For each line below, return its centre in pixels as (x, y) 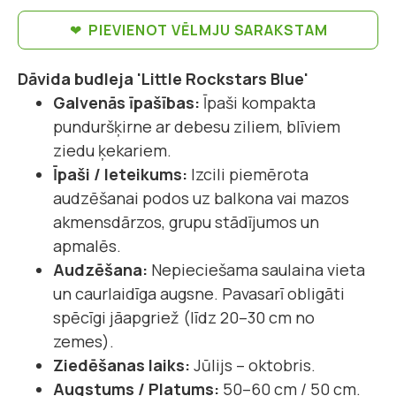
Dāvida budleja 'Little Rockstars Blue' (163, 79)
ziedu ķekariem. (112, 151)
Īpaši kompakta (258, 103)
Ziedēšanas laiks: (122, 366)
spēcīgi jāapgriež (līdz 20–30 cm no (184, 318)
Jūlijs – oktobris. (253, 366)
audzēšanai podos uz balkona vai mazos (201, 198)
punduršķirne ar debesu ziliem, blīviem (197, 127)
